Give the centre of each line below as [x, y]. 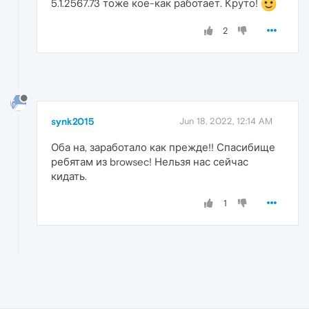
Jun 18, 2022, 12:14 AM [226, 121]
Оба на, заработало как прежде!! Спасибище [163, 148]
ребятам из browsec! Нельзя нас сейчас [150, 162]
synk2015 [73, 122]
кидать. [69, 177]
